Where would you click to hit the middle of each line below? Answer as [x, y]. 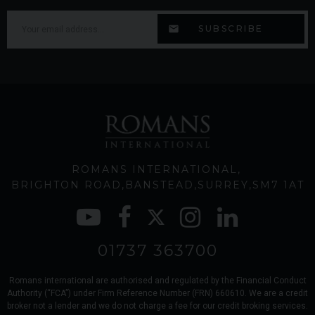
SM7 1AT [278, 185]
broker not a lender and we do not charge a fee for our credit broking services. [157, 306]
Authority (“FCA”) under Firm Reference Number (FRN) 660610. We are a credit [157, 294]
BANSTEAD [159, 185]
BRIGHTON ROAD [66, 185]
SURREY [223, 185]
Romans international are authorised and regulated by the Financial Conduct [157, 281]
